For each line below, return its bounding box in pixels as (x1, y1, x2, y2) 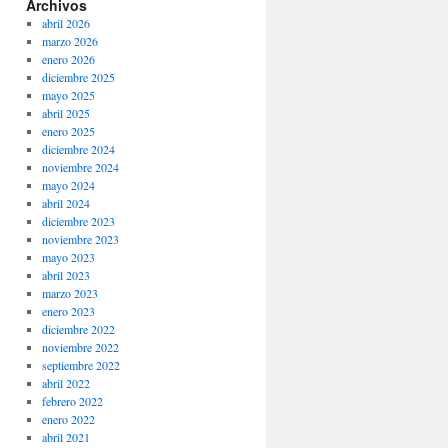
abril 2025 (41, 105, 90, 121)
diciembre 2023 (41, 213, 115, 229)
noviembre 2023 (41, 231, 119, 247)
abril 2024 (41, 195, 90, 211)
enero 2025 (41, 123, 95, 139)
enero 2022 (41, 411, 95, 427)
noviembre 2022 (41, 339, 119, 355)
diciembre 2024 (41, 141, 115, 157)
